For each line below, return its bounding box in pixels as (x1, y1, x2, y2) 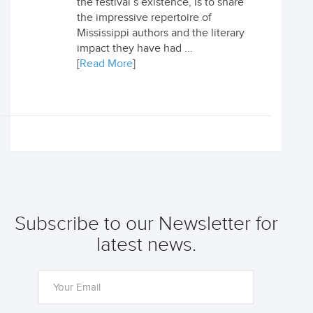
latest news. (96, 233, 196, 256)
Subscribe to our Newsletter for (14, 212, 278, 235)
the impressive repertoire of (77, 11, 212, 24)
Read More (80, 57, 133, 71)
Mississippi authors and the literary (77, 27, 245, 40)
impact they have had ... (77, 42, 193, 55)
